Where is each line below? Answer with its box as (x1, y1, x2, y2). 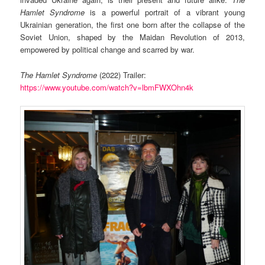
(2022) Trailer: (97, 69, 147, 80)
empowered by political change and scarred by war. (20, 44, 195, 56)
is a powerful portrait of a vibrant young (85, 7, 245, 18)
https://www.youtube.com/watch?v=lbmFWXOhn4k (20, 81, 194, 93)
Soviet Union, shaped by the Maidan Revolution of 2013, (20, 31, 245, 43)
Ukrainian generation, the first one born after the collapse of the (20, 19, 245, 31)
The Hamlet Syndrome (20, 69, 98, 80)
